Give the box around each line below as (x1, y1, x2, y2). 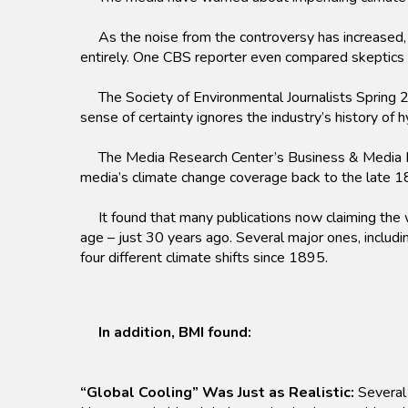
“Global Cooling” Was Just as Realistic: (80, 382, 354, 403)
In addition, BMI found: (98, 322, 251, 343)
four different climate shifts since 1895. (80, 248, 328, 269)
